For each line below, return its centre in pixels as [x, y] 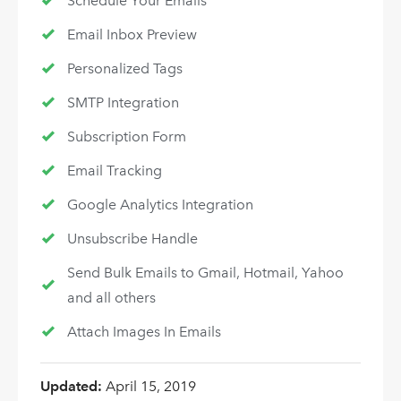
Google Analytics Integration [160, 205]
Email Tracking [114, 171]
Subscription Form [126, 137]
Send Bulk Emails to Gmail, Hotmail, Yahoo [205, 273]
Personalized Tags [124, 69]
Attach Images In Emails [144, 332]
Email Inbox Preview [132, 35]
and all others [111, 298]
